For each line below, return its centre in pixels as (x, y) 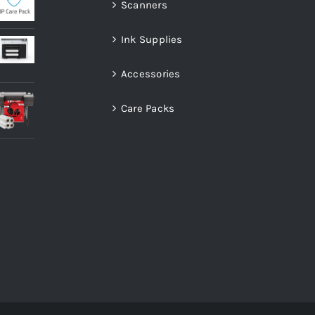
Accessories (151, 74)
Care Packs (148, 109)
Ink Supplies (152, 40)
